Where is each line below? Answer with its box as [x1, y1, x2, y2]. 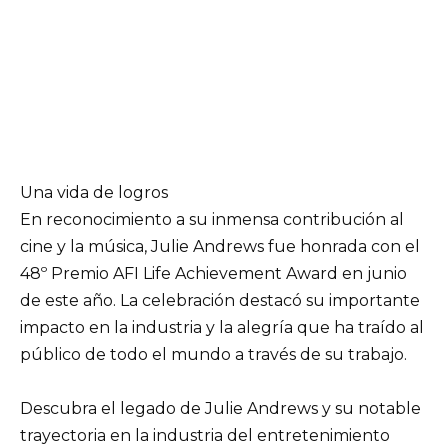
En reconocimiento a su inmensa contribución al [20, 209, 404, 229]
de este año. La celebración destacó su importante [20, 290, 420, 310]
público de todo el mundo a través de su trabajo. [20, 344, 407, 364]
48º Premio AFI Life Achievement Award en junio [20, 263, 407, 283]
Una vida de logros [20, 182, 168, 202]
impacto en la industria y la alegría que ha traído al [20, 317, 424, 337]
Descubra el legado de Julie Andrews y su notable [20, 398, 421, 418]
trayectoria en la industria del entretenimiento [20, 425, 390, 445]
